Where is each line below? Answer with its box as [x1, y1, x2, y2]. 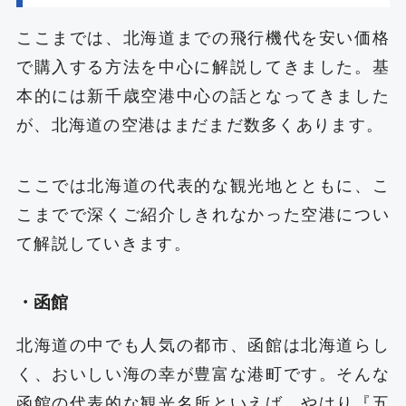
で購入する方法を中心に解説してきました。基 [15, 57, 391, 76]
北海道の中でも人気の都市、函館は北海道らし [15, 336, 391, 355]
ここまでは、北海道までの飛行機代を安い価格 [15, 28, 391, 47]
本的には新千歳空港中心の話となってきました [15, 86, 391, 105]
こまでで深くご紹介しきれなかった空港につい [15, 206, 391, 225]
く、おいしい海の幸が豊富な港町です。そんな [15, 365, 391, 384]
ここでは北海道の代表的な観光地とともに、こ [15, 177, 391, 196]
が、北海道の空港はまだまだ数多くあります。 [15, 115, 384, 134]
